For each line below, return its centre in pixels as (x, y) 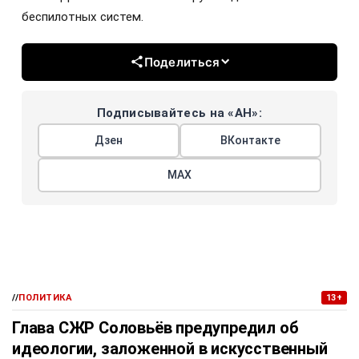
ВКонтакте (250, 140)
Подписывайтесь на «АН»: (179, 113)
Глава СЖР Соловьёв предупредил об (155, 327)
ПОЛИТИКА (46, 297)
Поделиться (182, 62)
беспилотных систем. (83, 16)
